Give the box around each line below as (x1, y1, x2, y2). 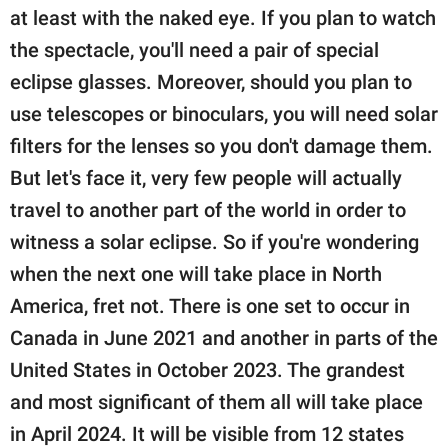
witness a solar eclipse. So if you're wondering (10, 229, 419, 254)
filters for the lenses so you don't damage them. (10, 133, 433, 158)
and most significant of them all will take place (10, 389, 423, 414)
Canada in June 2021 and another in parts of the (10, 325, 438, 350)
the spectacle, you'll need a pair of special (10, 37, 379, 62)
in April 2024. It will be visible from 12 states (10, 421, 404, 446)
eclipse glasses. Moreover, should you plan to (10, 69, 412, 94)
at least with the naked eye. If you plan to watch (10, 5, 436, 30)
